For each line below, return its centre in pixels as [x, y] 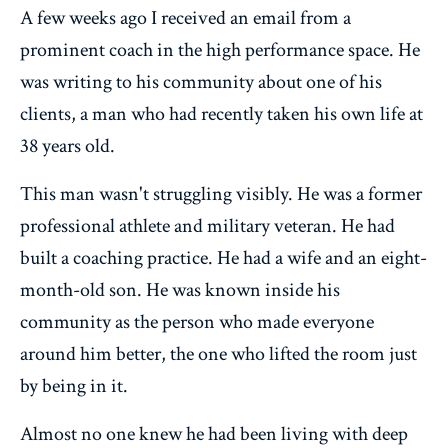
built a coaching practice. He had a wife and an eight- [223, 257]
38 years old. [67, 145]
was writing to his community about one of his [201, 81]
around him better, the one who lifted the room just [218, 353]
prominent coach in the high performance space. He [220, 49]
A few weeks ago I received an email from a [185, 17]
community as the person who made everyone [197, 321]
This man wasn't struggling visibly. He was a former [221, 193]
